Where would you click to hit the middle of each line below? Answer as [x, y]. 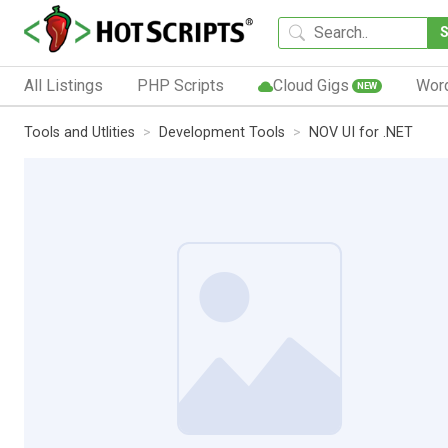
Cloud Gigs [310, 85]
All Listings [63, 85]
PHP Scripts [180, 85]
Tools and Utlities [79, 132]
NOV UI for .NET [361, 132]
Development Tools [222, 132]
